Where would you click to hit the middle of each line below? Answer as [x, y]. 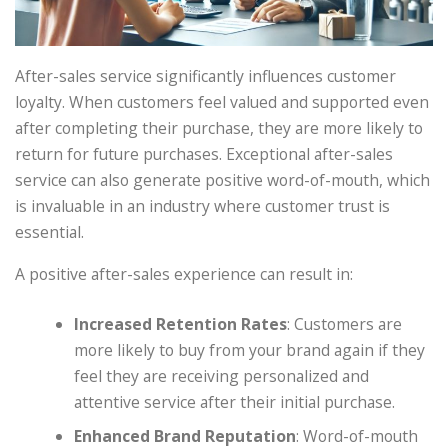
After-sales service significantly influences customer [205, 75]
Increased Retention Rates [181, 324]
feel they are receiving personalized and [222, 376]
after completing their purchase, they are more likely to [219, 127]
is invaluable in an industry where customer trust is [202, 205]
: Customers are [345, 324]
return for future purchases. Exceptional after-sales [204, 153]
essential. [49, 231]
